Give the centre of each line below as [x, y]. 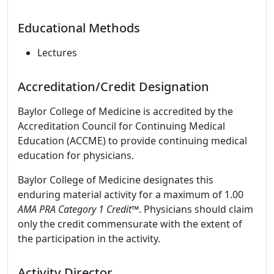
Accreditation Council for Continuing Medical [121, 126]
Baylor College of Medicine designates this [116, 180]
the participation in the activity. [89, 239]
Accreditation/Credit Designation [113, 87]
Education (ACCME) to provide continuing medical [132, 141]
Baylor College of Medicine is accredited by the [125, 111]
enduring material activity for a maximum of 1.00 [131, 194]
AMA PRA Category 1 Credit [75, 209]
